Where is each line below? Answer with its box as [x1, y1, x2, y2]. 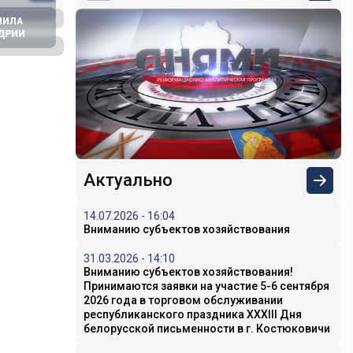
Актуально [84, 169, 173, 190]
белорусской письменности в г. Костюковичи [84, 321, 331, 335]
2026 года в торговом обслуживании [84, 293, 284, 307]
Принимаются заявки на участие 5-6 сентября [84, 279, 330, 292]
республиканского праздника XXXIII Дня [84, 307, 303, 321]
